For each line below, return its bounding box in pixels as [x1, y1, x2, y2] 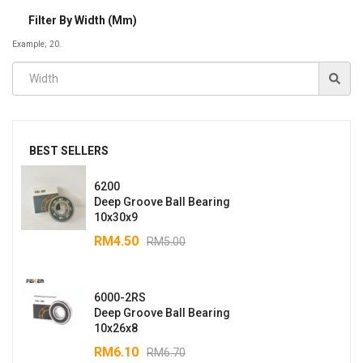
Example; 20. [12, 39, 62, 49]
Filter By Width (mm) [28, 13, 137, 27]
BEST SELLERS [29, 143, 109, 157]
